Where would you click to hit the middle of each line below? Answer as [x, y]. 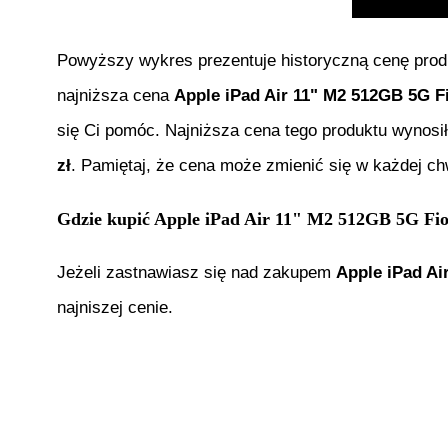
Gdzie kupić [105, 218]
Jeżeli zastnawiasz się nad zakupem [196, 273]
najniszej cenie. [115, 308]
